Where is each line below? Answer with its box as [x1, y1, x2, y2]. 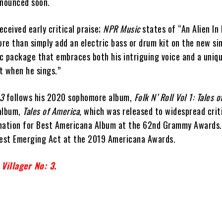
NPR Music [103, 22, 140, 36]
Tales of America [23, 105, 80, 118]
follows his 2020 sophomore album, [4, 91, 134, 104]
